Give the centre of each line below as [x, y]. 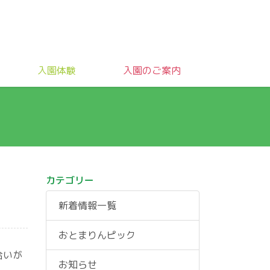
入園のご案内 [152, 70]
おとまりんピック [97, 235]
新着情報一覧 [87, 206]
